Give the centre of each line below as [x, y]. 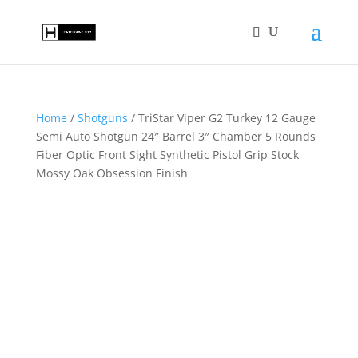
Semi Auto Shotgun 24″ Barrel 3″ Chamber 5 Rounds [175, 136]
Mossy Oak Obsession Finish [111, 173]
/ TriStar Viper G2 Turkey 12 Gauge [221, 118]
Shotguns [102, 118]
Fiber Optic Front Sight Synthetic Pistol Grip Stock [167, 155]
